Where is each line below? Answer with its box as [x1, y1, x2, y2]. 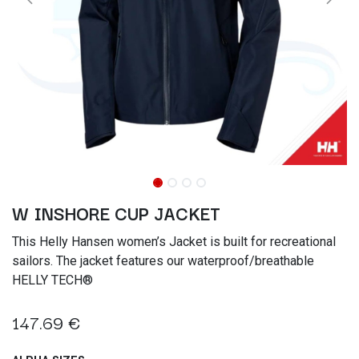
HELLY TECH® [12, 272, 93, 288]
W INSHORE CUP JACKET [12, 199, 220, 226]
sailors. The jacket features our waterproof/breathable [12, 253, 314, 268]
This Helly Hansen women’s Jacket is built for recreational [12, 234, 336, 249]
